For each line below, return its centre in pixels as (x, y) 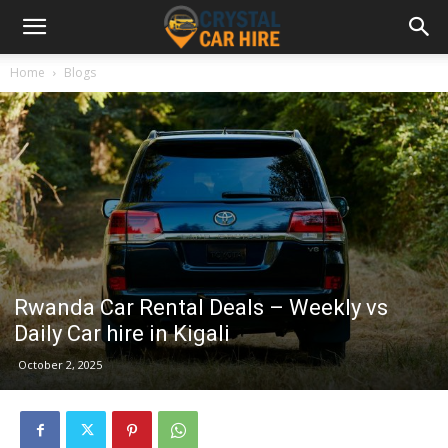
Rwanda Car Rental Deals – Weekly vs (201, 307)
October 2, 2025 (60, 364)
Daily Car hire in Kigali (122, 333)
